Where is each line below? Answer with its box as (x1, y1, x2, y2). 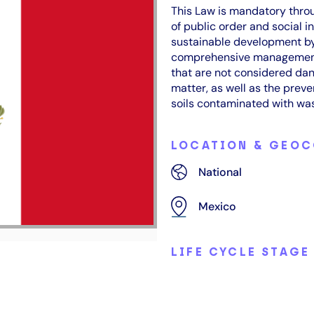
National (198, 165, 243, 179)
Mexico (198, 199, 237, 214)
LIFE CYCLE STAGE (171, 245, 310, 259)
